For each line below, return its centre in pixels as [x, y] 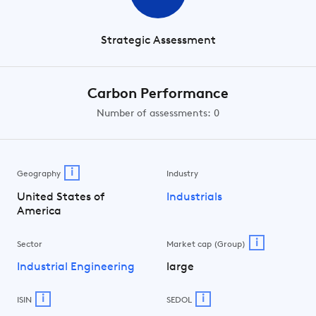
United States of [61, 197]
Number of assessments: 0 [158, 114]
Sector [30, 244]
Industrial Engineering [76, 267]
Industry [182, 174]
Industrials [194, 197]
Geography [39, 174]
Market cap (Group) [206, 244]
